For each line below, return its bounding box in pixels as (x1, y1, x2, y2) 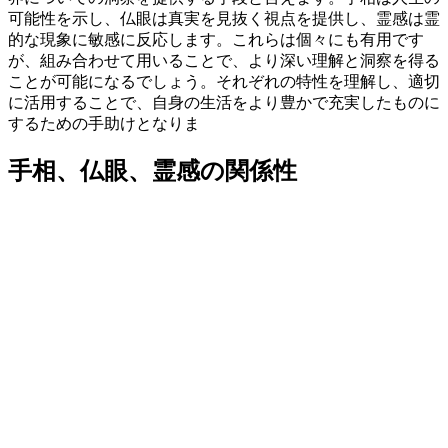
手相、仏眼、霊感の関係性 (8, 157, 297, 185)
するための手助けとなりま (8, 115, 200, 133)
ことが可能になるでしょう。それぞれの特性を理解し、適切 (8, 73, 440, 91)
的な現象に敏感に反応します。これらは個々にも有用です (8, 31, 424, 49)
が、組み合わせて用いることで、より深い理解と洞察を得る (8, 52, 440, 70)
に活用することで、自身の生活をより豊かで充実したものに (8, 94, 440, 112)
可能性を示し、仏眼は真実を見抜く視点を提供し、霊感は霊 (8, 10, 440, 28)
